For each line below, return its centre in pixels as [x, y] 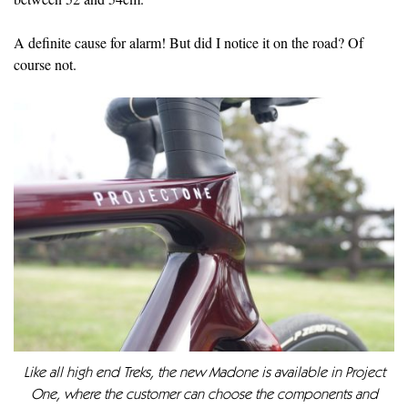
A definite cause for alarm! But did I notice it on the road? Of [189, 42]
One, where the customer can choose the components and [204, 396]
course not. [45, 64]
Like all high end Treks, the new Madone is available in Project [204, 374]
